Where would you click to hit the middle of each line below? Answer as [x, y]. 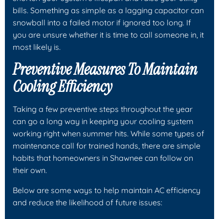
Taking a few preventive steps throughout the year [103, 109]
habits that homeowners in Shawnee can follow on [103, 158]
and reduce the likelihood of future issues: [88, 202]
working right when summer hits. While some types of [109, 133]
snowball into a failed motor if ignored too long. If [102, 22]
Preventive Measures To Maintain [105, 69]
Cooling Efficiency [62, 86]
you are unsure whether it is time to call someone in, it [108, 34]
